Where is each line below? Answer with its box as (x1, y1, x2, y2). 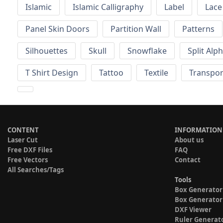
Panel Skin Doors (25, 23, 90, 35)
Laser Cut (7, 135, 38, 145)
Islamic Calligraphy (73, 1, 143, 13)
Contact (175, 155, 201, 165)
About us (175, 135, 204, 145)
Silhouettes (25, 45, 68, 57)
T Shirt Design (25, 67, 78, 79)
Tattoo (99, 67, 123, 79)
